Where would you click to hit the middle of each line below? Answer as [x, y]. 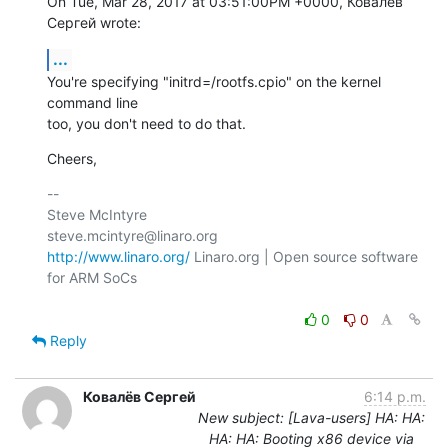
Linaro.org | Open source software [304, 256]
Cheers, [72, 158]
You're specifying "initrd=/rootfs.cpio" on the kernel [214, 81]
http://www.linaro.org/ [118, 256]
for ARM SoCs [92, 277]
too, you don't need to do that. [146, 123]
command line [92, 102]
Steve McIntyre [97, 214]
